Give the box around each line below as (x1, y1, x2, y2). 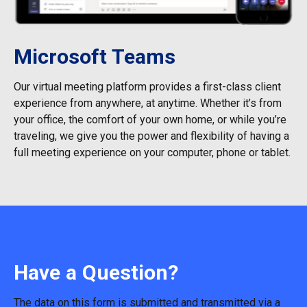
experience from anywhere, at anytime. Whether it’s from (14, 97, 282, 110)
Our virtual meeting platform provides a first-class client (14, 80, 281, 93)
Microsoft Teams (14, 45, 175, 69)
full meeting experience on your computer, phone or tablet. (14, 146, 291, 159)
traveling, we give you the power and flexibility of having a (14, 130, 289, 143)
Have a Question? (14, 260, 178, 284)
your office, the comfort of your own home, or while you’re (14, 113, 286, 126)
